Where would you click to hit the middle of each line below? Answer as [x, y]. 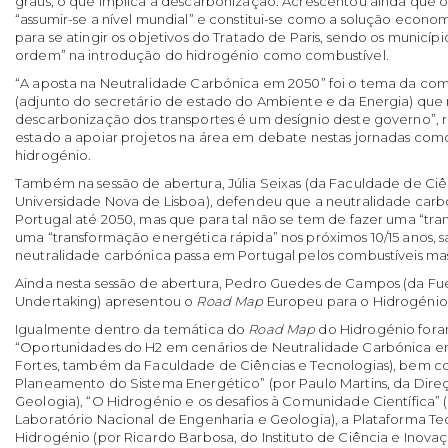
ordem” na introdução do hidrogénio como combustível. [202, 54]
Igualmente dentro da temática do [132, 328]
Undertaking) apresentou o [106, 300]
